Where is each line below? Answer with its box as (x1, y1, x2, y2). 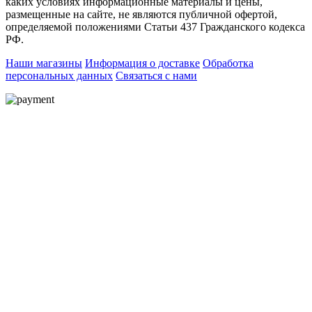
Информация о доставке (85, 57, 200, 70)
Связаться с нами (116, 70, 197, 82)
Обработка (203, 57, 253, 70)
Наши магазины (6, 57, 82, 70)
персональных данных (6, 70, 113, 82)
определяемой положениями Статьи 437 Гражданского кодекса (6, 21, 305, 33)
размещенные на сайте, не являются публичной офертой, (6, 8, 277, 21)
